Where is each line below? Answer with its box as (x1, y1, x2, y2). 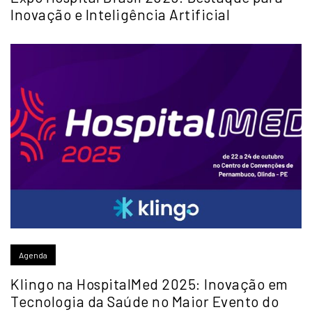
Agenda (19, 250, 47, 260)
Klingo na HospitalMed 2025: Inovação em (10, 274, 288, 292)
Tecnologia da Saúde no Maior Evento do (10, 292, 279, 310)
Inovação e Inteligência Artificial (10, 6, 230, 24)
